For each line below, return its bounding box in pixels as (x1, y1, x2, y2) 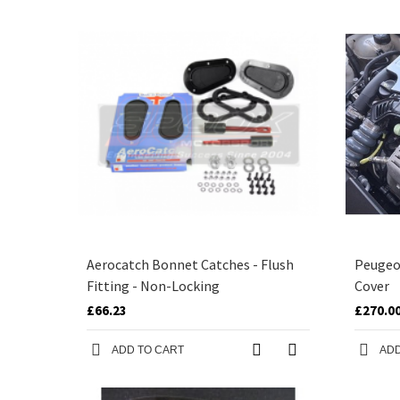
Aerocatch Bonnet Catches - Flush (87, 255, 294, 273)
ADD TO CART (112, 344, 184, 356)
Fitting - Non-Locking (87, 277, 220, 295)
